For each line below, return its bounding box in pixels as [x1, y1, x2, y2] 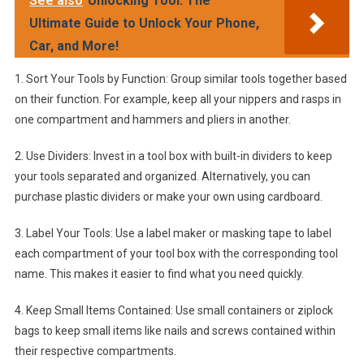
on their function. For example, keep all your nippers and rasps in [14, 92, 341, 106]
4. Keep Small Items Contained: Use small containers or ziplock [14, 303, 333, 317]
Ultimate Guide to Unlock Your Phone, [28, 15, 259, 31]
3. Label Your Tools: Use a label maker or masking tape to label [14, 226, 331, 240]
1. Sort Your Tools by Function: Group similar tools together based [14, 71, 347, 85]
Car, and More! [28, 37, 119, 54]
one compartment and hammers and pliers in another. [14, 112, 291, 126]
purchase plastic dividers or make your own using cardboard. [14, 189, 323, 203]
